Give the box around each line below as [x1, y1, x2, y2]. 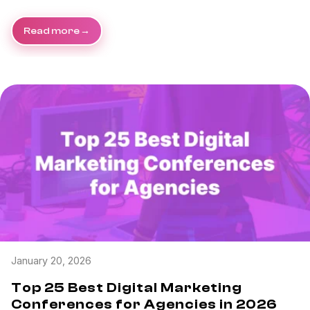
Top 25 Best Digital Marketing [11, 279, 242, 295]
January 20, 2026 [11, 254, 91, 266]
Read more [24, 25, 80, 37]
